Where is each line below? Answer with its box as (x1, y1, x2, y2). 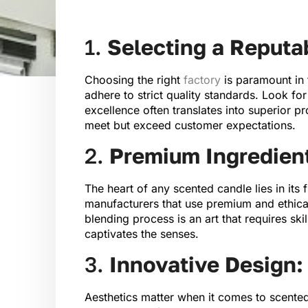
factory (183, 72, 221, 87)
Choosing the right (84, 72, 184, 87)
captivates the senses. (84, 227, 199, 241)
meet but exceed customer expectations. (84, 118, 296, 132)
